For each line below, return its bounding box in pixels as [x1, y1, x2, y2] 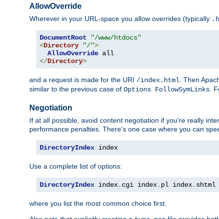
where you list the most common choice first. [29, 199, 167, 207]
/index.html [136, 76, 179, 84]
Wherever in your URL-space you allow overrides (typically [29, 14, 212, 22]
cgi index [122, 180, 157, 189]
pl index [161, 180, 192, 189]
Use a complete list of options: [29, 162, 122, 170]
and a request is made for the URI [29, 75, 136, 84]
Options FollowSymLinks [124, 85, 210, 93]
